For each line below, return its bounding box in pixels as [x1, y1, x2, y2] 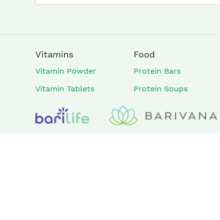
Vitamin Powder [35, 66, 96, 76]
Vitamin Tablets [35, 84, 94, 93]
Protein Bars [133, 66, 181, 76]
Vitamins [35, 49, 73, 59]
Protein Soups [133, 84, 188, 93]
